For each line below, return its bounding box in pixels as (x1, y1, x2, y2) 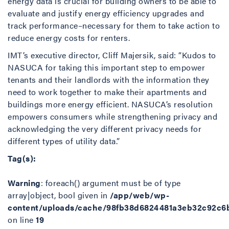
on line (8, 214, 36, 225)
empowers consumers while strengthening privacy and (8, 110, 217, 122)
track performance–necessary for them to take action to (8, 19, 220, 31)
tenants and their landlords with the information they (8, 74, 210, 85)
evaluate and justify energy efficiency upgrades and (8, 7, 204, 19)
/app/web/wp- (110, 189, 169, 201)
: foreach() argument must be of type (40, 177, 181, 189)
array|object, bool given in (8, 189, 110, 201)
